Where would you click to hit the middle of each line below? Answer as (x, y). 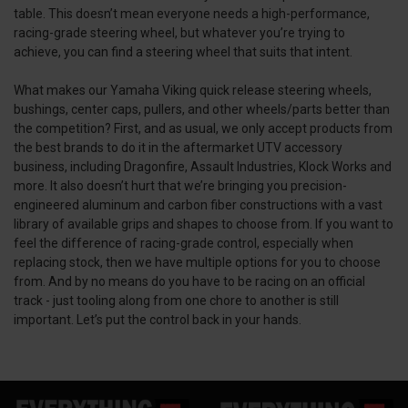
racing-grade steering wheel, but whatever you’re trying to (179, 32)
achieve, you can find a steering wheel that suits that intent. (183, 51)
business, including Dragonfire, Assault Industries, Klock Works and (203, 166)
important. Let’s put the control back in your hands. (159, 319)
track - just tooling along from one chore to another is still (176, 300)
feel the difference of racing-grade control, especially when (184, 243)
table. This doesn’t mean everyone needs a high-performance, (192, 13)
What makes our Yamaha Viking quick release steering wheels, (193, 90)
